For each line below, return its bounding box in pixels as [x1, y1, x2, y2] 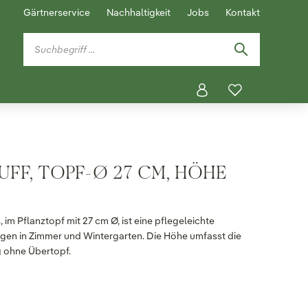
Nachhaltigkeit [107, 5, 170, 19]
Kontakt [225, 5, 260, 19]
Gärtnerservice [23, 5, 90, 19]
